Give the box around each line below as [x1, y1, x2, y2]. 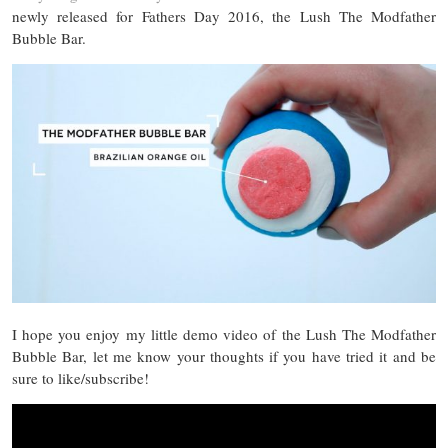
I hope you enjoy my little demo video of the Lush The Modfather [12, 323, 436, 344]
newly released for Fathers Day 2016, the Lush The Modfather [12, 6, 436, 26]
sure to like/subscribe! [12, 367, 149, 388]
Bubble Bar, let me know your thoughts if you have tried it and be [12, 345, 436, 366]
